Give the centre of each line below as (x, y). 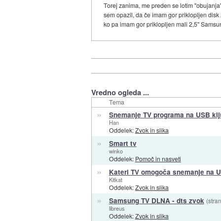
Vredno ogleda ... (120, 92)
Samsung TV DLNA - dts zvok (156, 201)
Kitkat (115, 180)
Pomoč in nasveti (158, 159)
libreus (117, 208)
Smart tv (123, 144)
